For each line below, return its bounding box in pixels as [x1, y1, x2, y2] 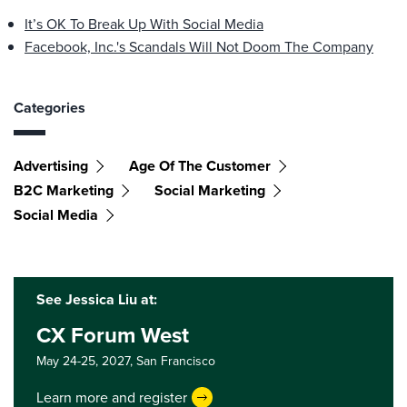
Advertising [14, 155, 88, 176]
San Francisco [136, 352, 215, 371]
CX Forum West [36, 319, 189, 352]
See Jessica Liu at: [36, 289, 157, 310]
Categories [14, 97, 85, 118]
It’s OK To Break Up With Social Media [25, 14, 263, 35]
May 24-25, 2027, [36, 352, 136, 371]
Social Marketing [154, 180, 265, 201]
